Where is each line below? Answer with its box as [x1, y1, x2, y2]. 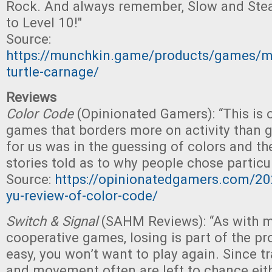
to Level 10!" [6, 15, 82, 30]
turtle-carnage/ [6, 64, 99, 80]
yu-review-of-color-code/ [6, 188, 158, 203]
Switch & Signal [6, 213, 101, 229]
